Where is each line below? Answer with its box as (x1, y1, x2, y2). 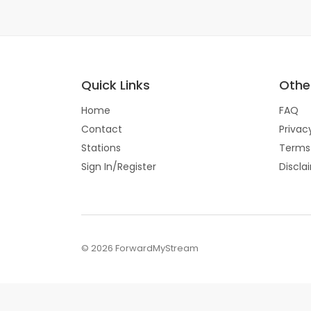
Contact (81, 122, 122, 136)
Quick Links (81, 76, 150, 94)
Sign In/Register (81, 160, 156, 174)
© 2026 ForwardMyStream (81, 242, 199, 255)
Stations (81, 141, 121, 155)
